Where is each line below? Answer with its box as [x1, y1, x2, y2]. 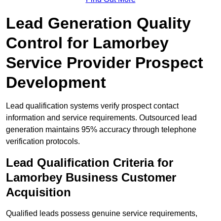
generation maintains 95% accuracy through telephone [6, 125, 196, 134]
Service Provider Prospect [6, 54, 203, 72]
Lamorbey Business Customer [6, 171, 176, 184]
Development [6, 74, 106, 92]
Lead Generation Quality [6, 14, 191, 33]
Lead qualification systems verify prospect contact [6, 102, 179, 110]
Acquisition [6, 185, 71, 199]
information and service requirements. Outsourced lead [6, 113, 197, 122]
